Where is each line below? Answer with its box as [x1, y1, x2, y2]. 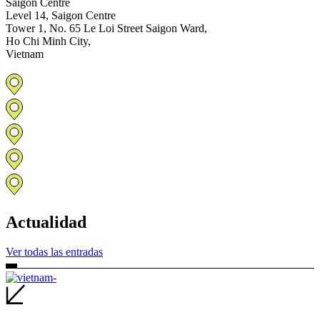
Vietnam [6, 47, 44, 60]
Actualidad [6, 212, 86, 231]
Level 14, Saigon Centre [6, 9, 116, 21]
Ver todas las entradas [6, 246, 103, 259]
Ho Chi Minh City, [6, 34, 91, 47]
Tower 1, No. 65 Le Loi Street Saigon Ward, [6, 21, 207, 34]
